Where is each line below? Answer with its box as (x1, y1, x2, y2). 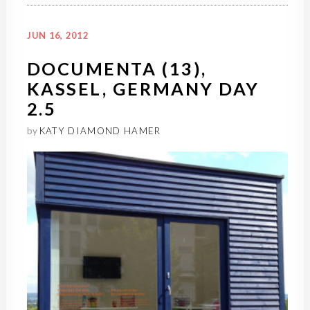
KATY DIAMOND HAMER (39, 125, 161, 137)
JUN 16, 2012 (26, 30, 89, 42)
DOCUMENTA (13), (26, 58, 207, 80)
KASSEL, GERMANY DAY (26, 78, 259, 100)
